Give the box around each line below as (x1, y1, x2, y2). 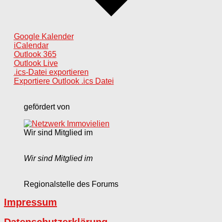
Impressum (4, 197, 57, 208)
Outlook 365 (13, 50, 56, 58)
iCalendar (13, 41, 49, 50)
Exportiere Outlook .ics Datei (13, 76, 114, 85)
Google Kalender (13, 32, 74, 41)
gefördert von (24, 102, 70, 111)
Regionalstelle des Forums (24, 179, 118, 188)
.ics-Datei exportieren (13, 67, 89, 76)
